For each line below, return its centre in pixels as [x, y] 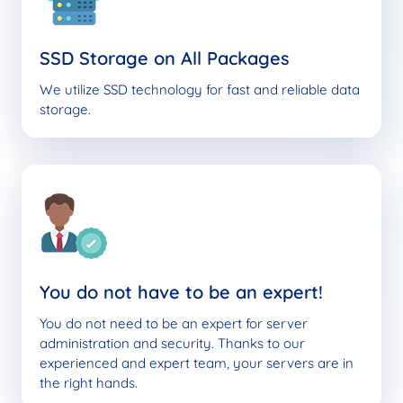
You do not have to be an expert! [181, 291]
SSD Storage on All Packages [165, 58]
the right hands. [89, 382]
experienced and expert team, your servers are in [197, 363]
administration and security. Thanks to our [172, 343]
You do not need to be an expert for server [174, 323]
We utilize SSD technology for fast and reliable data [200, 89]
